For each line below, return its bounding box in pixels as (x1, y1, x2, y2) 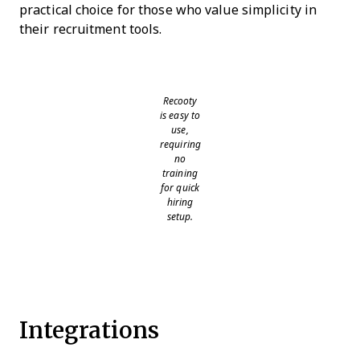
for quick (161, 182, 199, 194)
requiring (160, 139, 201, 151)
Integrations (19, 313, 159, 347)
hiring (166, 197, 194, 209)
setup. (166, 211, 194, 223)
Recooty (162, 96, 198, 108)
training (162, 168, 198, 180)
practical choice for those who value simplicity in (19, 3, 317, 18)
